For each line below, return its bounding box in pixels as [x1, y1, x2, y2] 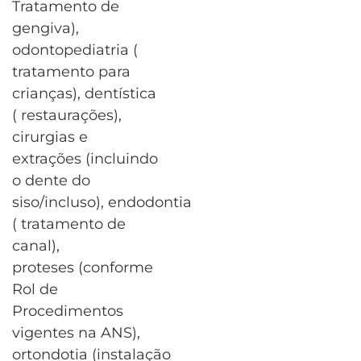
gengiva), [12, 19, 79, 38]
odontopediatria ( [12, 41, 138, 60]
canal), [12, 237, 60, 255]
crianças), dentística [12, 85, 156, 103]
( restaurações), [12, 106, 122, 125]
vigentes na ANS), [12, 324, 140, 342]
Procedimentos [12, 302, 123, 321]
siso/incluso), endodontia [12, 193, 192, 212]
